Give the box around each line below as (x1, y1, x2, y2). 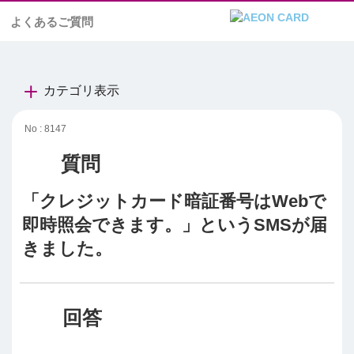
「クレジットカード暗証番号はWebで (22, 190, 326, 211)
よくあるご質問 (10, 15, 93, 28)
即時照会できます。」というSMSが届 (22, 214, 327, 235)
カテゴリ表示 (43, 84, 119, 97)
